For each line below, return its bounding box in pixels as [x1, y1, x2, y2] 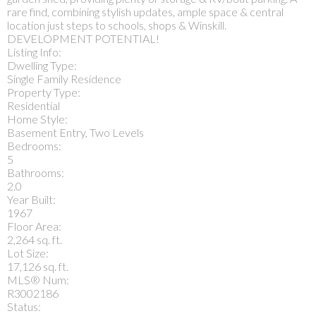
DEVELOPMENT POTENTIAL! [7, 31, 159, 45]
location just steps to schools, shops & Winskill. [7, 18, 226, 32]
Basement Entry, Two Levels [7, 125, 144, 139]
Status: [7, 299, 41, 313]
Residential [7, 98, 60, 112]
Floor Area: [7, 219, 61, 233]
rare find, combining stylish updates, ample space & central [7, 4, 284, 18]
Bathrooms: [7, 165, 64, 179]
